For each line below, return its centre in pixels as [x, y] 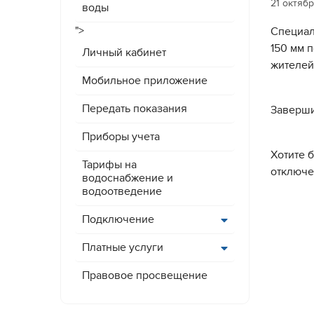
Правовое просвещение [144, 275]
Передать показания [134, 109]
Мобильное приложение [144, 81]
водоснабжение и [127, 178]
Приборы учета [121, 137]
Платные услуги [122, 247]
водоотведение [122, 191]
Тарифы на [109, 165]
